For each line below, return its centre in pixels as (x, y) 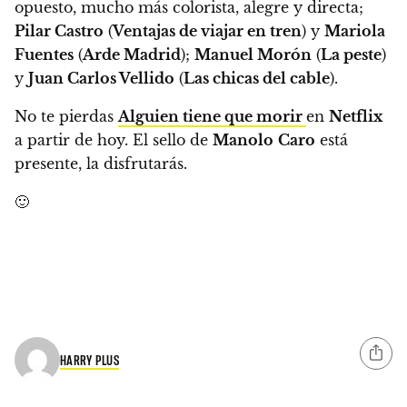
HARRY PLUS (89, 360)
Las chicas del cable (257, 78)
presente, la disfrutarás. (101, 163)
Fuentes (44, 54)
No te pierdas (66, 116)
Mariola (355, 30)
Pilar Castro (59, 30)
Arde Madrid (132, 54)
